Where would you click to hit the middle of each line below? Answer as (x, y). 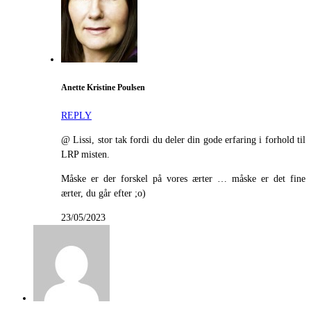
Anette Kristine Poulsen (103, 87)
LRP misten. (85, 155)
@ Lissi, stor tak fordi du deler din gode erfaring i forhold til (183, 140)
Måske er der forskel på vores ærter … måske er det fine (183, 179)
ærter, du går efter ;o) (103, 194)
